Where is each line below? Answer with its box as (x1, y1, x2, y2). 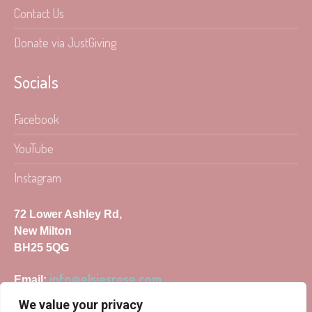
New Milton (14, 224, 72, 237)
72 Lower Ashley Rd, (14, 208, 123, 220)
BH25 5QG (14, 241, 70, 253)
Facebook (14, 111, 60, 127)
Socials (14, 70, 59, 93)
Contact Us (14, 5, 65, 21)
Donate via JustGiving (14, 34, 117, 50)
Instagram (14, 169, 62, 185)
